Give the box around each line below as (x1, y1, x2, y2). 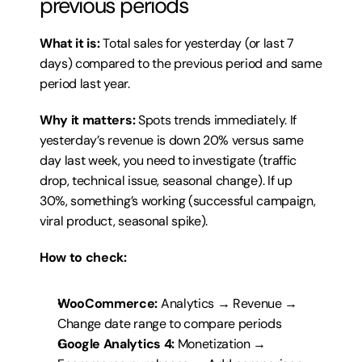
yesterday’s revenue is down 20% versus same (40, 132, 304, 149)
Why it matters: (40, 112, 136, 128)
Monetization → (174, 335, 267, 352)
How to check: (40, 249, 127, 266)
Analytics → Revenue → (158, 295, 298, 312)
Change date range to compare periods (57, 315, 282, 332)
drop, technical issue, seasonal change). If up (40, 172, 293, 189)
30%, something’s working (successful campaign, (40, 192, 316, 209)
